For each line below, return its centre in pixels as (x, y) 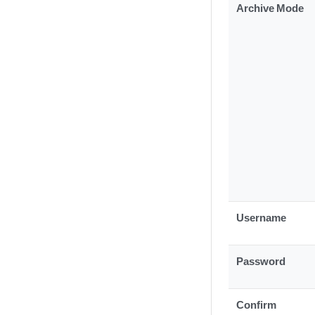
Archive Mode (270, 8)
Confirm (257, 304)
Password (261, 261)
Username (262, 217)
